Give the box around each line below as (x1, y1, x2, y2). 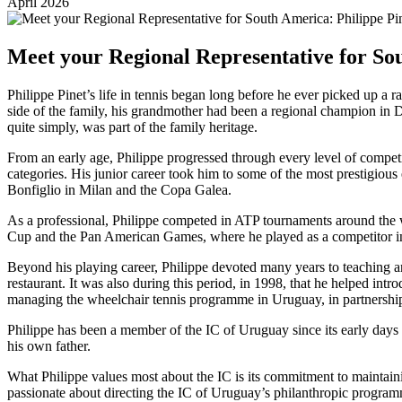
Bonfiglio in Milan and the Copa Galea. (7, 181, 232, 197)
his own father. (7, 337, 91, 354)
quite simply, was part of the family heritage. (7, 118, 258, 135)
